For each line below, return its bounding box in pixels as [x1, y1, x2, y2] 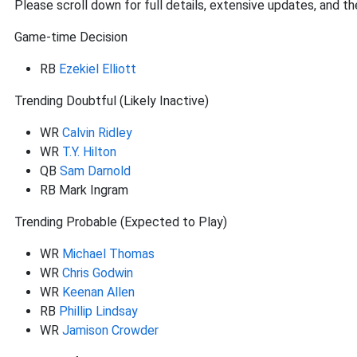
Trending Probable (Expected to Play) [14, 214, 227, 229]
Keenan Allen [62, 284, 135, 300]
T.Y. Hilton [62, 144, 116, 159]
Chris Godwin [62, 265, 133, 280]
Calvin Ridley [62, 125, 132, 140]
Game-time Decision [14, 29, 127, 45]
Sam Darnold [60, 163, 131, 178]
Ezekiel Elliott [59, 61, 136, 76]
